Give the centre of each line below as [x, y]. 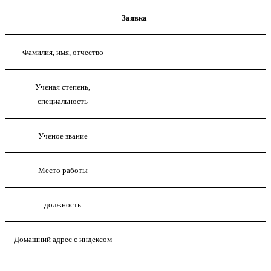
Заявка [77, 18]
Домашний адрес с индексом [63, 239]
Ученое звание [63, 135]
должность [63, 204]
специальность [63, 101]
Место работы [63, 170]
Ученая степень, [63, 87]
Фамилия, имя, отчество [63, 52]
